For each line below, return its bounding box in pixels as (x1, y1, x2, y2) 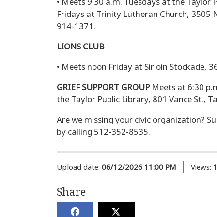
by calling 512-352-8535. (57, 127, 150, 137)
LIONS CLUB (57, 42, 104, 51)
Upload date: (57, 163, 100, 171)
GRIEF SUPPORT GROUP (57, 83, 152, 92)
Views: (191, 163, 211, 171)
